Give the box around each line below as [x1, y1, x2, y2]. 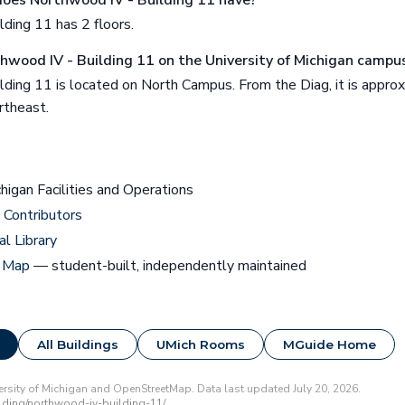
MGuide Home [283, 337, 376, 353]
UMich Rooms [156, 337, 245, 353]
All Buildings [37, 337, 118, 353]
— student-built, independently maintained [30, 256, 306, 277]
